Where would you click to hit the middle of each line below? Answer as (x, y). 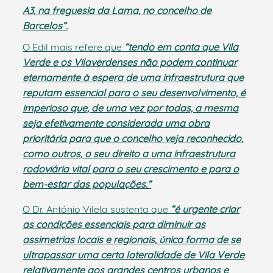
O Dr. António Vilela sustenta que (97, 209)
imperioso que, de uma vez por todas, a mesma (131, 108)
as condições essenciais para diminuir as (114, 224)
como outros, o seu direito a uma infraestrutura (129, 153)
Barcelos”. (45, 25)
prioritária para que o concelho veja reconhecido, (133, 138)
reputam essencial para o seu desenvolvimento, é (134, 92)
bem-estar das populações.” (87, 184)
